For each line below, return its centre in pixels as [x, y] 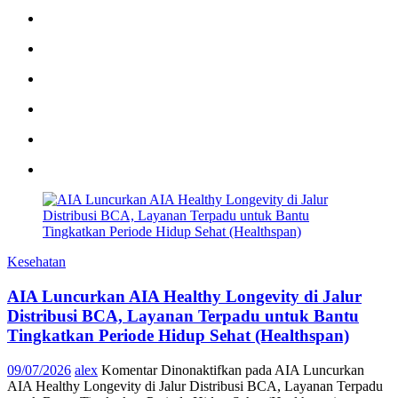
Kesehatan [36, 262]
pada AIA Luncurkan [303, 370]
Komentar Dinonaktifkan [171, 370]
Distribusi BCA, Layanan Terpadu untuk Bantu [183, 315]
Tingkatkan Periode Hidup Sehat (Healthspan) [178, 335]
